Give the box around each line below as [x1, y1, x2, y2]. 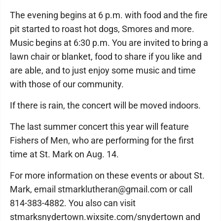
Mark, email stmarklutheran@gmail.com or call [10, 184, 192, 194]
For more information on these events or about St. [10, 170, 205, 181]
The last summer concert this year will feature [10, 121, 189, 132]
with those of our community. [10, 79, 124, 89]
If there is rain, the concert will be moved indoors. [10, 100, 201, 110]
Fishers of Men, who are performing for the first [10, 135, 194, 146]
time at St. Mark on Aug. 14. [10, 149, 119, 159]
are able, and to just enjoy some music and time [10, 65, 196, 75]
